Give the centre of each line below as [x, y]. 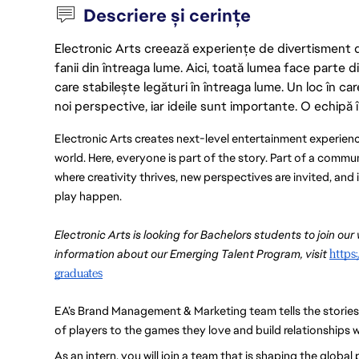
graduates [79, 273]
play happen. [88, 196]
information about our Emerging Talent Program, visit [192, 254]
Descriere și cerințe [167, 16]
